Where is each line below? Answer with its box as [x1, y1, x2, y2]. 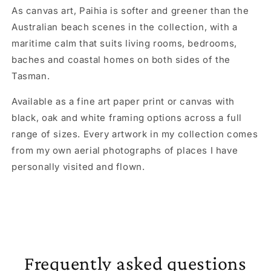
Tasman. [11, 70, 50, 82]
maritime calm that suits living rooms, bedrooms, [11, 37, 237, 49]
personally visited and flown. [11, 160, 145, 172]
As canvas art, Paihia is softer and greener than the [11, 4, 249, 16]
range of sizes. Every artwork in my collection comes [11, 128, 258, 140]
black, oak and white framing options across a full [11, 111, 243, 123]
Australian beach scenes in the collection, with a [11, 21, 238, 33]
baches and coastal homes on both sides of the [11, 53, 231, 65]
